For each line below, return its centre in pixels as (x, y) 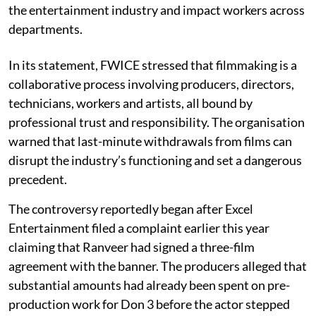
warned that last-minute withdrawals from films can (150, 141)
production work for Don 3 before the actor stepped (149, 304)
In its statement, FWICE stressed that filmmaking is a (153, 65)
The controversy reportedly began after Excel (131, 208)
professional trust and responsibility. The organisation (157, 122)
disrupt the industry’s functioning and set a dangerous (155, 160)
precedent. (38, 179)
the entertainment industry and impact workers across (157, 10)
